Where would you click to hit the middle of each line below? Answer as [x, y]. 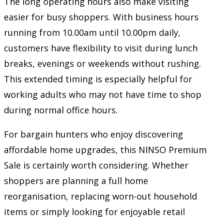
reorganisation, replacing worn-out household [101, 196]
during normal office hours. [61, 110]
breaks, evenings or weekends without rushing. [102, 63]
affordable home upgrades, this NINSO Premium [105, 149]
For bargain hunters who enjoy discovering [93, 134]
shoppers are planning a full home [76, 180]
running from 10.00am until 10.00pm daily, [92, 32]
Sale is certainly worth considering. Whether [96, 165]
